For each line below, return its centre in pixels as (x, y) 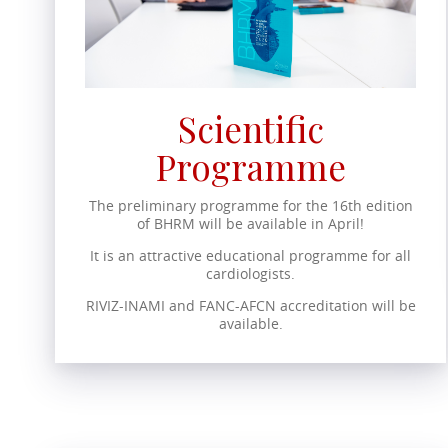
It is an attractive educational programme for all (251, 255)
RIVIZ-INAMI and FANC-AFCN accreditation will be (250, 305)
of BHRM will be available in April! (251, 223)
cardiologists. (251, 273)
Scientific (250, 128)
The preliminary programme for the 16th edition (250, 205)
